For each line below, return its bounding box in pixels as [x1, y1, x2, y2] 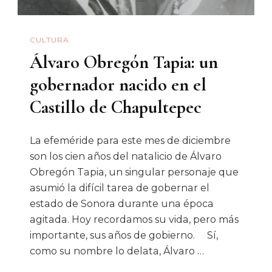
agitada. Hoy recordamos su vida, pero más [30, 213, 239, 225]
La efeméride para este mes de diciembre [30, 134, 231, 146]
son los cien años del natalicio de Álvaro [30, 150, 222, 162]
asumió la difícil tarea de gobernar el [30, 182, 209, 194]
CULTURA [30, 35, 69, 45]
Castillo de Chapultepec [30, 95, 202, 118]
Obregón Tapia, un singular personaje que [30, 166, 239, 178]
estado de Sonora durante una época [30, 197, 214, 209]
